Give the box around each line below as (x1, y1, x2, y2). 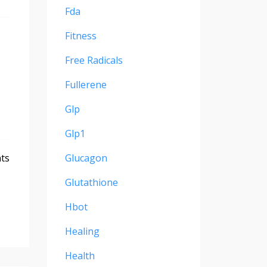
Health (64, 249, 95, 263)
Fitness (64, 29, 97, 43)
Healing (64, 225, 100, 238)
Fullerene (64, 78, 107, 92)
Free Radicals (64, 54, 123, 67)
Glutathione (64, 176, 118, 190)
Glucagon (64, 151, 107, 165)
